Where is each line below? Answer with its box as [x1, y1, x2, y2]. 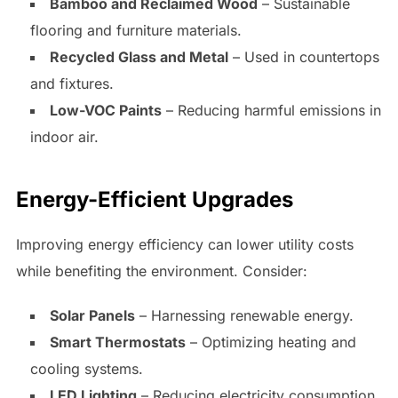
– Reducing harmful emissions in [161, 101, 381, 120]
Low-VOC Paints [49, 101, 162, 120]
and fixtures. [29, 75, 114, 93]
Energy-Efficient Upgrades [15, 187, 293, 213]
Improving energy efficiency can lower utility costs [15, 235, 354, 254]
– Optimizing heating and [185, 333, 356, 352]
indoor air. [29, 128, 99, 147]
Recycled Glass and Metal [49, 48, 228, 67]
